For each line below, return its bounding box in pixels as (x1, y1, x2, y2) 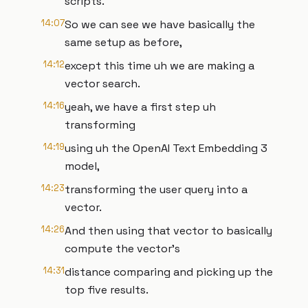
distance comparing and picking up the (65, 265, 273, 279)
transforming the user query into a (65, 182, 247, 197)
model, (65, 159, 100, 173)
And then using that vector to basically (65, 223, 272, 238)
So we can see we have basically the (65, 17, 255, 32)
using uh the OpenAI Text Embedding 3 (65, 141, 267, 155)
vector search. (65, 76, 140, 91)
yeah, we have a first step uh (65, 100, 216, 114)
